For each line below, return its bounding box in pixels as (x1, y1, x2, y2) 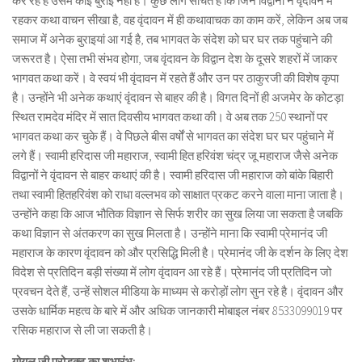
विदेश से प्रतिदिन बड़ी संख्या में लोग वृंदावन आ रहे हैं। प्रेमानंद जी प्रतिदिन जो (12, 264, 331, 280)
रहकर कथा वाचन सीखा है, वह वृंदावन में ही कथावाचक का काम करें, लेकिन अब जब (12, 12, 347, 27)
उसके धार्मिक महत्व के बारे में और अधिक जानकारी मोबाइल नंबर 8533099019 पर (12, 303, 343, 318)
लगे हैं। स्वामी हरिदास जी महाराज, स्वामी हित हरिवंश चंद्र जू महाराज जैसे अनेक (12, 148, 338, 163)
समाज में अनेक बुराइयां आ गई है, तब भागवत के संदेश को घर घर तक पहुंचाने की (12, 32, 332, 47)
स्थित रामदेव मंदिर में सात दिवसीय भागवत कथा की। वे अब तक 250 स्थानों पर (12, 109, 328, 124)
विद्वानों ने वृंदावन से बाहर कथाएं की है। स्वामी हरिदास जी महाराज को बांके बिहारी (12, 167, 333, 183)
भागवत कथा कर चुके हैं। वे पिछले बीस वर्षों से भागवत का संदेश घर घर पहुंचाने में (12, 128, 334, 144)
